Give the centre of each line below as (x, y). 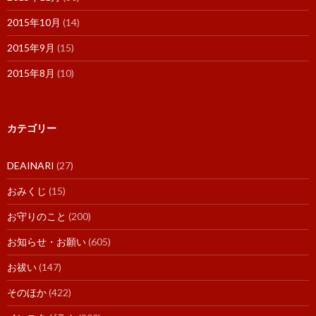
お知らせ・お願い (47, 241)
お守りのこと (37, 216)
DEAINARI (31, 165)
